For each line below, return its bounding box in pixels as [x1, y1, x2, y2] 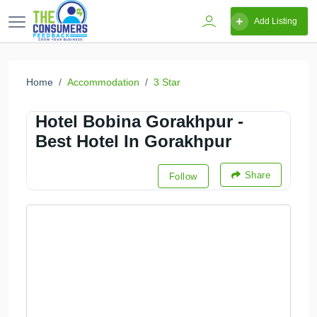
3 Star [154, 76, 180, 88]
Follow [168, 171, 197, 182]
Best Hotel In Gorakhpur [35, 132, 231, 151]
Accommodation [67, 76, 139, 88]
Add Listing [254, 16, 297, 26]
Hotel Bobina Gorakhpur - [35, 112, 243, 131]
